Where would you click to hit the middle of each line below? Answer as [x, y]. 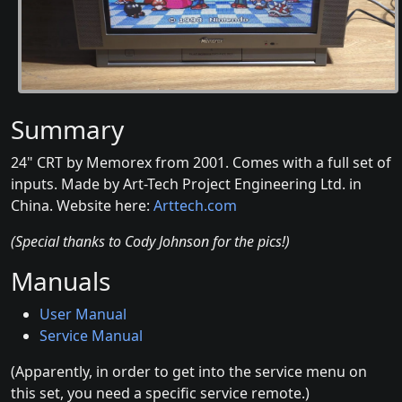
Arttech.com [195, 206]
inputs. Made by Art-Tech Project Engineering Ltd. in [186, 184]
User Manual [83, 315]
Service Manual [91, 336]
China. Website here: [82, 206]
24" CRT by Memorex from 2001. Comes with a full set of [201, 163]
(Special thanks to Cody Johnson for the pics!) [150, 242]
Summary [67, 130]
